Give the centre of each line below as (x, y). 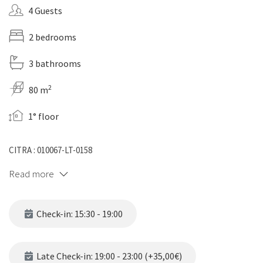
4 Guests (45, 11)
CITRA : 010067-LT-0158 (50, 150)
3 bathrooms (55, 64)
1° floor (43, 117)
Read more (32, 174)
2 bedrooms (53, 37)
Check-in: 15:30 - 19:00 (79, 214)
